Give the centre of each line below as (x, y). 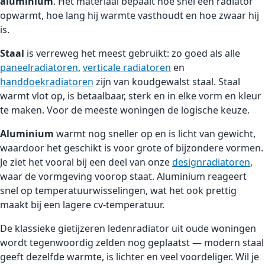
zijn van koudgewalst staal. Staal (167, 82)
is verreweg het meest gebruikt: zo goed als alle (132, 54)
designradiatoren (211, 162)
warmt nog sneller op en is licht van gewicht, (155, 134)
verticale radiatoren (127, 68)
